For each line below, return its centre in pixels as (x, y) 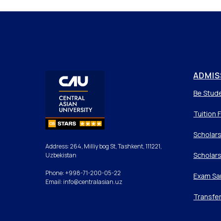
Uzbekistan (61, 155)
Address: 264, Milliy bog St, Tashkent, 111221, (104, 147)
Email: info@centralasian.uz (84, 182)
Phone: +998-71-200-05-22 (83, 173)
